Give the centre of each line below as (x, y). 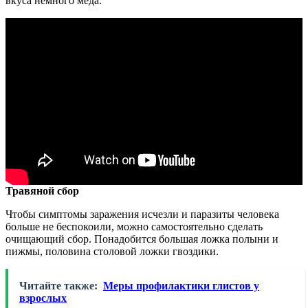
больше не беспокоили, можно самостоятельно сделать (134, 226)
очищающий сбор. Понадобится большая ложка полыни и (142, 239)
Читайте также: (58, 285)
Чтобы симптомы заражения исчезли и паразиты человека (142, 214)
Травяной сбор (42, 190)
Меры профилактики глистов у (181, 285)
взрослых (43, 298)
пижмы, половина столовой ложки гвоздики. (112, 251)
